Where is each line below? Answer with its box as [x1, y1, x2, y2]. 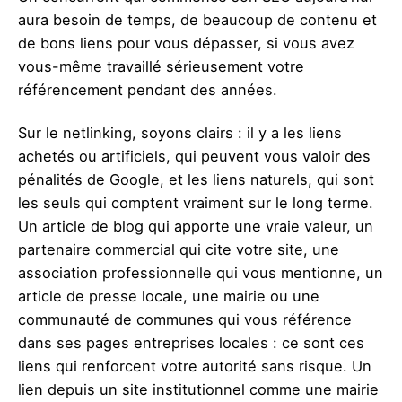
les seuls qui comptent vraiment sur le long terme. [18, 194, 373, 213]
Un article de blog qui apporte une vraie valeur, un [18, 217, 373, 236]
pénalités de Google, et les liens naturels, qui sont [18, 170, 374, 189]
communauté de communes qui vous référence [18, 310, 352, 329]
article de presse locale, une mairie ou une [18, 287, 319, 306]
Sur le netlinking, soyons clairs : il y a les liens [18, 124, 342, 143]
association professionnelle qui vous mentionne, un [18, 264, 383, 283]
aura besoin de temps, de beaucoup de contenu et [18, 11, 377, 30]
